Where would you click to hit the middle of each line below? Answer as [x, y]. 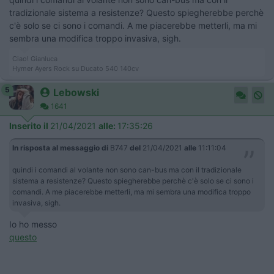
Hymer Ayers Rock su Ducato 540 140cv [76, 68]
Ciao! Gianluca [35, 58]
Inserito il [30, 125]
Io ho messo [33, 224]
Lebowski [76, 92]
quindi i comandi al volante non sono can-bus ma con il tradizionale [127, 169]
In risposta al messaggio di [60, 147]
